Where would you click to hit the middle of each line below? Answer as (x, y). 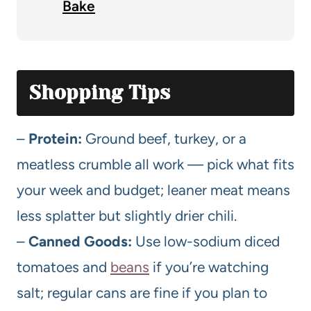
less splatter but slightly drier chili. (127, 215)
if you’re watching (209, 267)
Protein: (55, 138)
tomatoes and (64, 267)
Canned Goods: (80, 241)
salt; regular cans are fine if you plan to (142, 292)
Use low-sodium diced (206, 241)
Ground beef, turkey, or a (164, 138)
